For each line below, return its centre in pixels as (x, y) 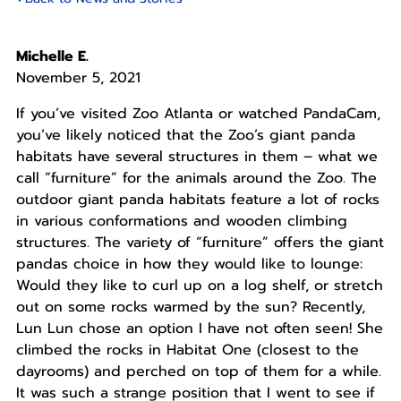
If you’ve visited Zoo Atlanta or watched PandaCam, (198, 114)
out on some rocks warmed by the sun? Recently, (190, 307)
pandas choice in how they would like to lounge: (189, 264)
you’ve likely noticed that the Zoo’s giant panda (185, 136)
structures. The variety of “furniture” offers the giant (200, 243)
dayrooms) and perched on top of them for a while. (198, 372)
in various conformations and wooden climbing (181, 222)
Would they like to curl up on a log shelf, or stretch (199, 286)
